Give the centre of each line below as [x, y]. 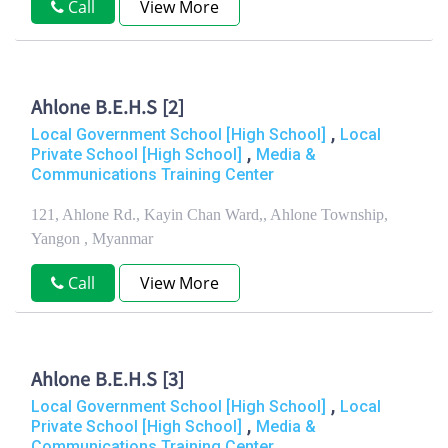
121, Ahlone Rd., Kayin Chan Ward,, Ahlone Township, [209, 214]
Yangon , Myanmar [92, 238]
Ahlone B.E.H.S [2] [107, 109]
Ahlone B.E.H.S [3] [107, 381]
